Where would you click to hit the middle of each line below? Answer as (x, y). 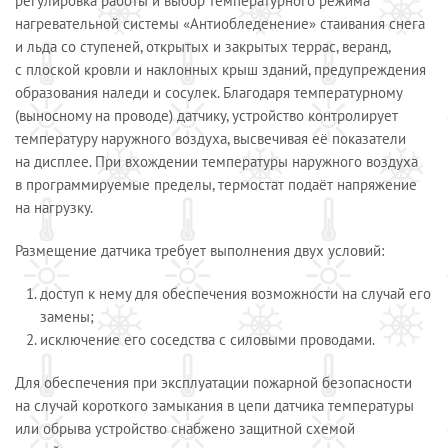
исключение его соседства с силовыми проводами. (207, 339)
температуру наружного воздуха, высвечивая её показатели (210, 138)
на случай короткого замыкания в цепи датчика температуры (214, 405)
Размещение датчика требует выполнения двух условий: (199, 250)
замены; (67, 316)
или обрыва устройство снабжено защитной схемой (185, 428)
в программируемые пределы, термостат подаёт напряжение (216, 184)
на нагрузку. (54, 207)
